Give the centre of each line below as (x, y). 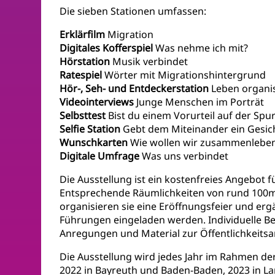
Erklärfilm (83, 35)
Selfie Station (90, 129)
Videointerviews (97, 102)
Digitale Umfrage (100, 156)
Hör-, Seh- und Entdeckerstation (134, 89)
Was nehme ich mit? (201, 48)
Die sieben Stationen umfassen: (133, 11)
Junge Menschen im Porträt (199, 102)
